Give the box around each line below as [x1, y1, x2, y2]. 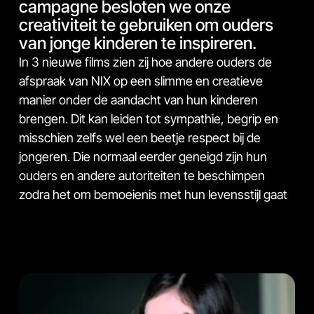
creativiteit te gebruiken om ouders [19, 14, 273, 35]
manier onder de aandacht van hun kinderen [19, 92, 258, 107]
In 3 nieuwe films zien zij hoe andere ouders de [19, 54, 272, 69]
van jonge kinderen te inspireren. [19, 32, 257, 53]
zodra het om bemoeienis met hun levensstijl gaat [19, 186, 287, 202]
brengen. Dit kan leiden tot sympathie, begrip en [19, 111, 278, 126]
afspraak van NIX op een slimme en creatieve [19, 73, 263, 88]
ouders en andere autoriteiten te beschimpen [19, 168, 265, 183]
